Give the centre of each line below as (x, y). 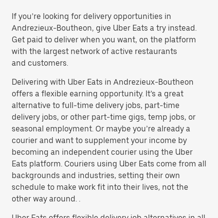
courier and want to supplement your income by (99, 140)
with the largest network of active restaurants (94, 51)
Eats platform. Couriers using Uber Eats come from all (109, 164)
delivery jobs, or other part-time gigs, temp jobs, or (104, 117)
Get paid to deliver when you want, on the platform (104, 40)
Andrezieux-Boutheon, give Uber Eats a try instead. (104, 28)
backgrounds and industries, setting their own (96, 175)
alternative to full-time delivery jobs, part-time (96, 105)
